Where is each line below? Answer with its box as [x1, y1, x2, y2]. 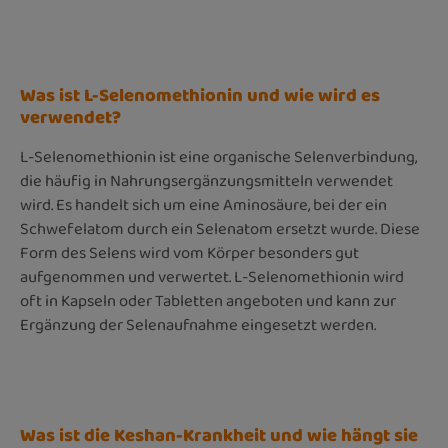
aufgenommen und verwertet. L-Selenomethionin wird [20, 264, 404, 290]
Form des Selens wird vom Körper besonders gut [20, 240, 359, 266]
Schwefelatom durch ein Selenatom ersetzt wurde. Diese [20, 216, 420, 242]
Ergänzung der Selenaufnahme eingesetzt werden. [20, 312, 376, 338]
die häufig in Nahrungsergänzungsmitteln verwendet [20, 168, 393, 194]
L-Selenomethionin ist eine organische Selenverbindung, [20, 144, 417, 170]
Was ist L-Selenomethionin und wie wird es [20, 81, 380, 110]
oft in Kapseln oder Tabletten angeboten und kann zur [20, 288, 396, 314]
